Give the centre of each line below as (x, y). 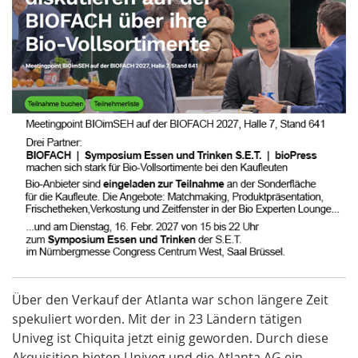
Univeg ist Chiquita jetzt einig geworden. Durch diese (170, 338)
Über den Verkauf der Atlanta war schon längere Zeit (170, 299)
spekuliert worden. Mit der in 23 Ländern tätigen (157, 318)
